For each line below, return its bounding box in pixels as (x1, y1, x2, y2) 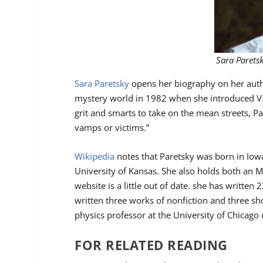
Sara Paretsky (75, 77, 130, 89)
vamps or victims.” (75, 121, 150, 133)
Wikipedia (75, 150, 115, 162)
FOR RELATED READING (75, 235, 228, 254)
